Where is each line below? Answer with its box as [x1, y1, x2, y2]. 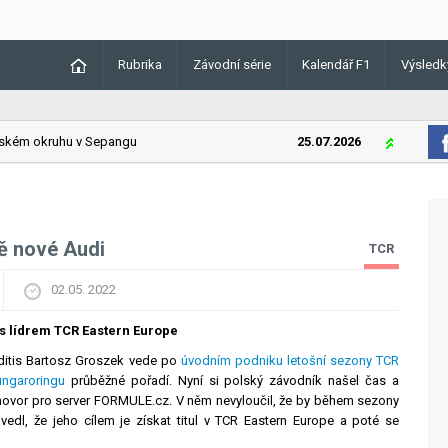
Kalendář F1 [302, 57, 370, 72]
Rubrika [118, 57, 162, 72]
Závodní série [193, 57, 271, 72]
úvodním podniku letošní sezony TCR [180, 353, 400, 368]
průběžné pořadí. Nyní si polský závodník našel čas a [64, 373, 400, 388]
